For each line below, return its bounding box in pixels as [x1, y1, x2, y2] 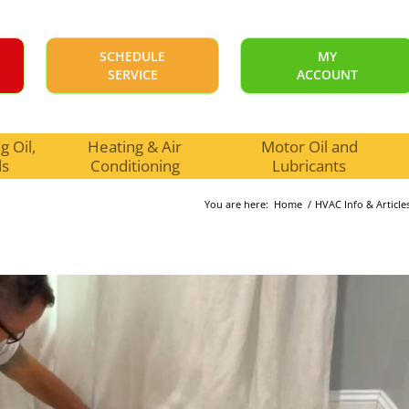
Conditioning [89, 155, 180, 176]
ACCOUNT [296, 66, 358, 83]
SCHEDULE [100, 47, 165, 65]
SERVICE [107, 66, 158, 83]
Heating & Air [88, 136, 183, 157]
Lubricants [272, 155, 347, 176]
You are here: [204, 197, 268, 211]
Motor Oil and [260, 136, 358, 157]
